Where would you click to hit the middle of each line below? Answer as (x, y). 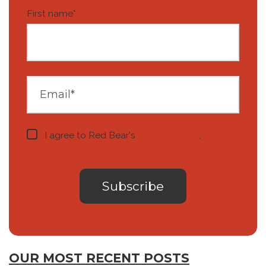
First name (50, 14)
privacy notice (168, 135)
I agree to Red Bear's (91, 135)
